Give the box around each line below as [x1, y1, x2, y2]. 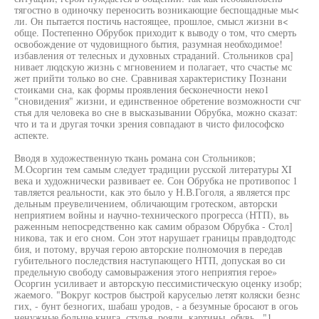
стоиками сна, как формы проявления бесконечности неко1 [14, 83, 269, 96]
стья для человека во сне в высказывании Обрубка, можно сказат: [14, 105, 298, 119]
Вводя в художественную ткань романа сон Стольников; [14, 151, 256, 164]
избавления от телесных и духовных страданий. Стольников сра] [14, 48, 293, 62]
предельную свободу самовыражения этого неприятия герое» [14, 265, 277, 278]
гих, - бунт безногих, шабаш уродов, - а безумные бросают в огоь [14, 299, 298, 313]
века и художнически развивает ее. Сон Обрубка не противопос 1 [14, 174, 298, 187]
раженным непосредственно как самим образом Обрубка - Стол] [14, 219, 293, 233]
